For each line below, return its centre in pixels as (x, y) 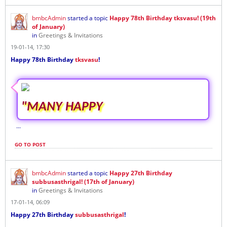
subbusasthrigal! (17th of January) (83, 181)
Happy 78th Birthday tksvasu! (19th (163, 18)
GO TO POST (30, 144)
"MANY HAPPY (62, 107)
